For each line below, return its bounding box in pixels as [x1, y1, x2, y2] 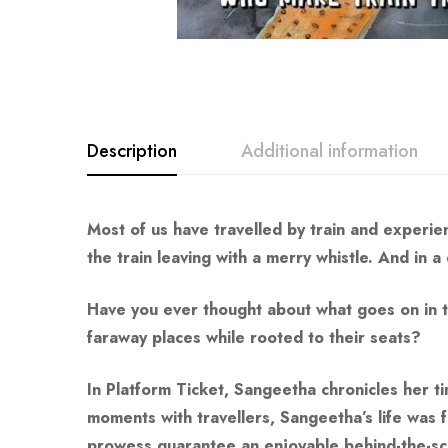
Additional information [241, 138, 418, 164]
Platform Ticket [106, 378, 224, 401]
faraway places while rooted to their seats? [87, 326, 421, 349]
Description [87, 138, 177, 164]
